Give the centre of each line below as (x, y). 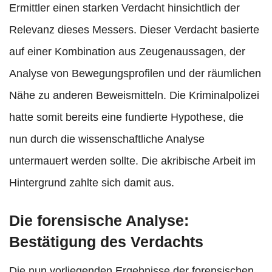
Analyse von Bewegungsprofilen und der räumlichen (135, 74)
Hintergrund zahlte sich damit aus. (92, 183)
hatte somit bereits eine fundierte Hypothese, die (126, 117)
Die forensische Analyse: (99, 221)
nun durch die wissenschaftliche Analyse (107, 139)
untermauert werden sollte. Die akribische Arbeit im (132, 161)
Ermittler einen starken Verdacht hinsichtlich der (124, 8)
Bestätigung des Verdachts (106, 242)
